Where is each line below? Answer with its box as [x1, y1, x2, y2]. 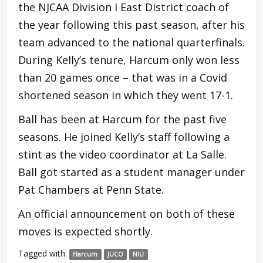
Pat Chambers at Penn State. [18, 182, 164, 197]
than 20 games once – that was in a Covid [18, 70, 227, 85]
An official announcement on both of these [18, 206, 235, 221]
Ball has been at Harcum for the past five [18, 112, 227, 126]
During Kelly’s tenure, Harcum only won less [18, 52, 240, 67]
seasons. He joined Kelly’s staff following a [18, 129, 230, 144]
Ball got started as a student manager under [18, 164, 245, 179]
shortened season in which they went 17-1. [18, 87, 233, 102]
